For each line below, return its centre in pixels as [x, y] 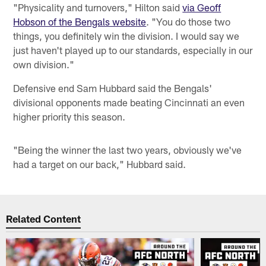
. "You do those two [189, 22]
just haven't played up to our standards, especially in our [133, 50]
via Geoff [202, 7]
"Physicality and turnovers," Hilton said [98, 7]
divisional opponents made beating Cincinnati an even [129, 102]
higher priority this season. [69, 117]
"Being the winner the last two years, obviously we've [128, 150]
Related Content [44, 218]
